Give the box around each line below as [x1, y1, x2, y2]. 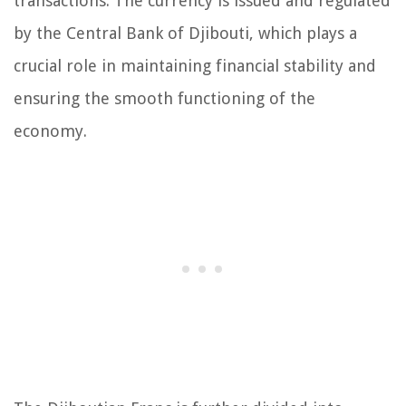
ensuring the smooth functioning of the [14, 89, 315, 109]
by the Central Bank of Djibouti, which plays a [14, 24, 357, 43]
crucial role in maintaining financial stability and [14, 56, 376, 76]
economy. [14, 121, 87, 141]
